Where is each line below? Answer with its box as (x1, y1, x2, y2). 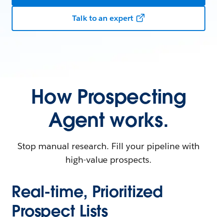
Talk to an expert (72, 13, 134, 23)
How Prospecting (31, 84, 186, 109)
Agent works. (48, 108, 169, 133)
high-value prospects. (65, 154, 152, 165)
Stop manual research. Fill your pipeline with (17, 140, 200, 152)
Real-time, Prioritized (12, 182, 163, 201)
